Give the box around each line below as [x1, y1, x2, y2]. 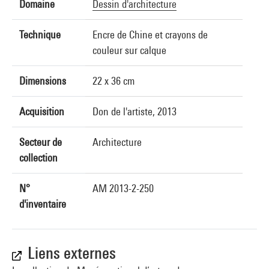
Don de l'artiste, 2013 [92, 105, 177, 118]
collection [19, 151, 58, 164]
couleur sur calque [92, 44, 166, 56]
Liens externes [28, 244, 116, 262]
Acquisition [19, 105, 64, 118]
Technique [19, 28, 61, 41]
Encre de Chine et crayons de [92, 28, 208, 41]
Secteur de [19, 136, 62, 148]
